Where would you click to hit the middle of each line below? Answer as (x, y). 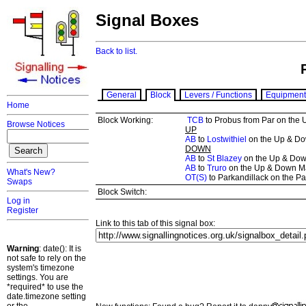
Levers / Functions (218, 95)
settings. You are (38, 277)
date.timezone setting (46, 296)
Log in (18, 201)
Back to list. (116, 52)
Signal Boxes (147, 20)
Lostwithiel (227, 140)
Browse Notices (36, 124)
